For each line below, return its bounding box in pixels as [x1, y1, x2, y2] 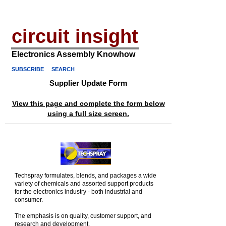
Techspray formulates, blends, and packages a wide [15, 172, 156, 179]
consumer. [15, 196, 43, 203]
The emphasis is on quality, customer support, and [15, 212, 151, 219]
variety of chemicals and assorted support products [15, 180, 153, 187]
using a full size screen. [47, 109, 129, 118]
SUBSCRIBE [12, 66, 44, 72]
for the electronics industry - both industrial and [15, 188, 142, 195]
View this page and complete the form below [12, 99, 165, 107]
